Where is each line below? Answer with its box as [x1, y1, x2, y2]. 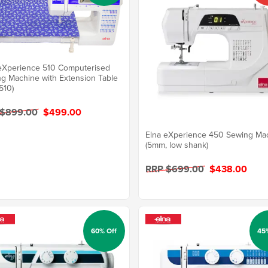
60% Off [90, 225, 117, 236]
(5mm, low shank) [145, 138, 209, 151]
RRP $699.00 [145, 162, 207, 176]
